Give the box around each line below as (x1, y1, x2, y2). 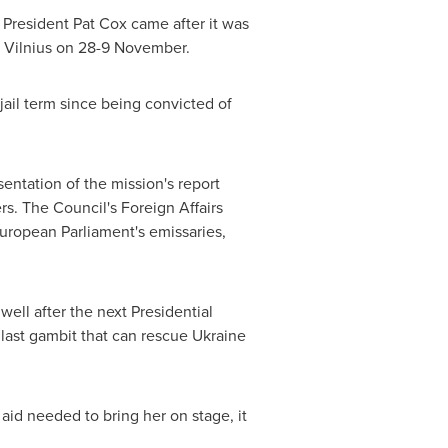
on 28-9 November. (51, 36, 190, 58)
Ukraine (191, 324, 246, 346)
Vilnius (3, 36, 52, 58)
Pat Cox (72, 12, 127, 34)
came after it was (126, 12, 249, 34)
